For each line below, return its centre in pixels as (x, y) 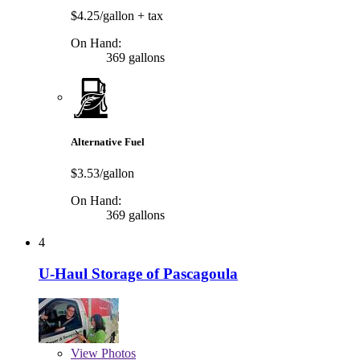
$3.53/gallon (102, 174)
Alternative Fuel (108, 142)
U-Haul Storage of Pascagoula (138, 274)
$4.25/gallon (104, 15)
